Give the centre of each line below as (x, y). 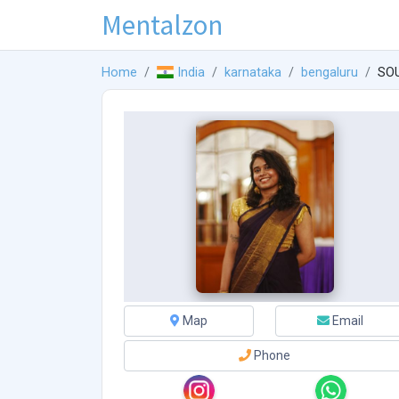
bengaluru (330, 73)
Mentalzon (162, 24)
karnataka (253, 73)
